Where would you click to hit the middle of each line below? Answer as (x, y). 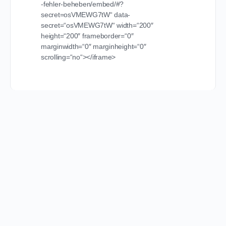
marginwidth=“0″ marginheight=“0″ (94, 46)
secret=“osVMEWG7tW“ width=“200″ (97, 25)
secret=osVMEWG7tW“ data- (86, 15)
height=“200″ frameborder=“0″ (87, 36)
